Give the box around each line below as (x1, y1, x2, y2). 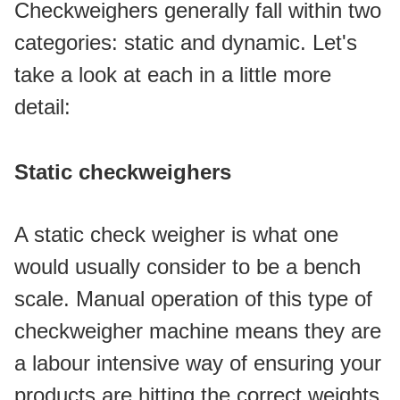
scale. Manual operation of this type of (14, 287, 372, 311)
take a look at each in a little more (14, 62, 331, 87)
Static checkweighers (14, 160, 231, 184)
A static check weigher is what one (14, 222, 338, 246)
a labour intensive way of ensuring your (14, 351, 381, 375)
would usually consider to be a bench (14, 254, 361, 279)
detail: (14, 95, 71, 119)
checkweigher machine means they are (14, 319, 381, 343)
